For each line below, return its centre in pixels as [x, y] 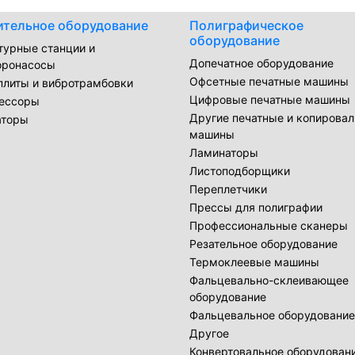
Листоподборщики [240, 170]
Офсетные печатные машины [269, 81]
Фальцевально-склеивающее [269, 280]
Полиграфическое [246, 25]
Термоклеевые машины [254, 261]
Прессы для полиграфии [256, 207]
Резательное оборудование [263, 243]
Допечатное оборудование [261, 63]
